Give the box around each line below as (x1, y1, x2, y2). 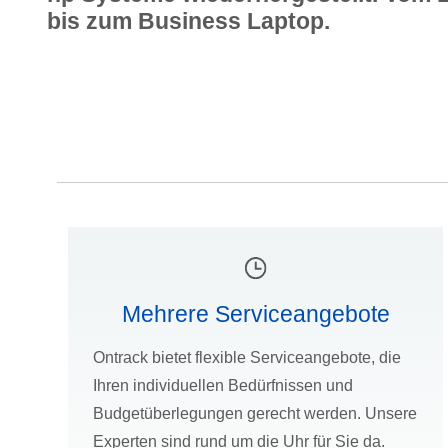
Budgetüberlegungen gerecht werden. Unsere (93, 405, 418, 423)
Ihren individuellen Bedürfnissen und (93, 377, 354, 395)
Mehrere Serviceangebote (121, 301, 390, 328)
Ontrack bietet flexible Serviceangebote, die (93, 349, 402, 367)
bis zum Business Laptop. (47, 7, 330, 34)
